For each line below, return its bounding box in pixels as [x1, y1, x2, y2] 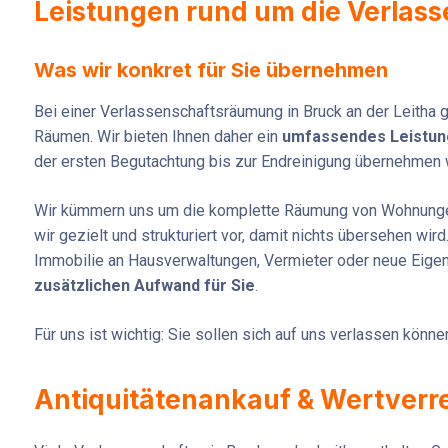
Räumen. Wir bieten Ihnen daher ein [34, 127, 282, 147]
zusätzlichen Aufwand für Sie [34, 276, 255, 296]
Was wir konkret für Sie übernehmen [34, 58, 388, 83]
